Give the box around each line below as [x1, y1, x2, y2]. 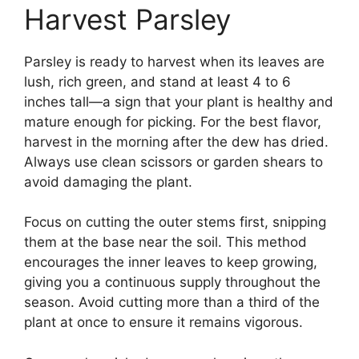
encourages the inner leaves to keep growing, [24, 254, 317, 271]
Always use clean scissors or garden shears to [24, 153, 323, 170]
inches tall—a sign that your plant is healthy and [24, 93, 333, 110]
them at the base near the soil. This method [24, 234, 307, 251]
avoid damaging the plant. [24, 173, 192, 190]
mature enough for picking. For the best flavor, [24, 113, 321, 130]
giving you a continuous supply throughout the [24, 274, 321, 291]
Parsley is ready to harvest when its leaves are [24, 53, 325, 70]
